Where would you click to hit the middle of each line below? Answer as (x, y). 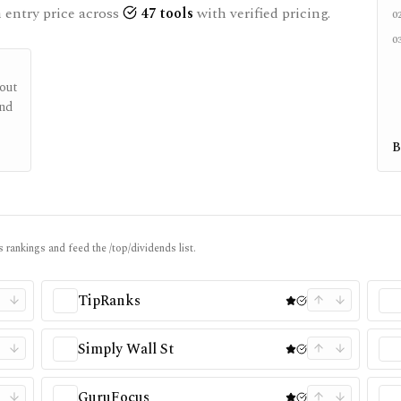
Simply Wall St (125, 349)
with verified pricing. (264, 13)
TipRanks (109, 301)
